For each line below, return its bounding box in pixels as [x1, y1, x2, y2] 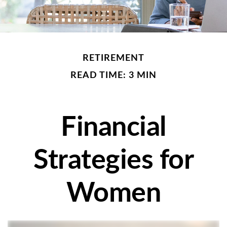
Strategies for [33, 146, 194, 174]
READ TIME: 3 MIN [70, 70, 157, 80]
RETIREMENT [83, 53, 144, 63]
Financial [61, 113, 166, 141]
